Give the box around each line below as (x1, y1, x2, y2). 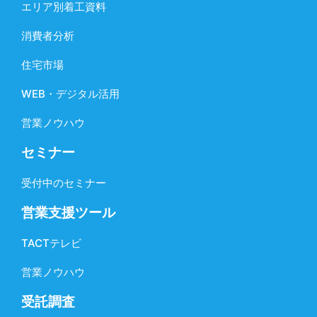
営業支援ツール (21, 204, 115, 221)
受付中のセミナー (21, 176, 106, 190)
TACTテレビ (21, 236, 81, 250)
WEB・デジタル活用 (21, 87, 120, 101)
